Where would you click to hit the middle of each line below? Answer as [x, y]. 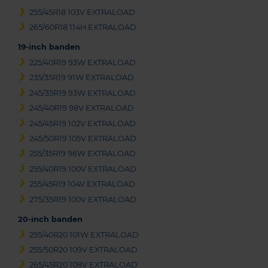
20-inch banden [50, 219]
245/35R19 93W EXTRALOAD [83, 93]
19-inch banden [49, 47]
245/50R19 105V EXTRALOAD [83, 138]
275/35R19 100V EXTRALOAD [83, 199]
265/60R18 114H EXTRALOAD [83, 27]
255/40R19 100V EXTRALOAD [83, 169]
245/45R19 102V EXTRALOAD [83, 123]
